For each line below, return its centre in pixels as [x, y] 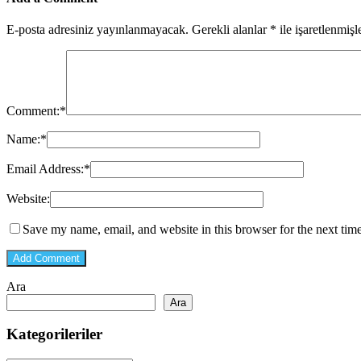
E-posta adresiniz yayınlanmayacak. [98, 29]
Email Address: [45, 168]
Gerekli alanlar [231, 29]
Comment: [33, 110]
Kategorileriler [54, 334]
